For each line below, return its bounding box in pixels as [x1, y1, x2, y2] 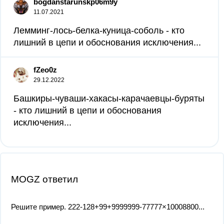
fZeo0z [33, 65, 57, 74]
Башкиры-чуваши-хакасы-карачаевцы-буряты [13, 93, 204, 103]
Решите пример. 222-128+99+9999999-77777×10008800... [11, 202, 204, 211]
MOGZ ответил [11, 174, 78, 184]
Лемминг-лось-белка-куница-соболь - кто [13, 25, 184, 35]
